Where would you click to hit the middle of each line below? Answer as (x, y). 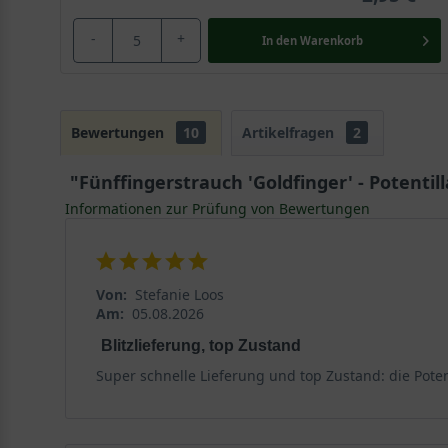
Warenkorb (331, 40)
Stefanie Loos (179, 294)
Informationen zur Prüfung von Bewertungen (217, 208)
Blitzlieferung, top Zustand (200, 345)
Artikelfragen (290, 132)
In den (279, 40)
